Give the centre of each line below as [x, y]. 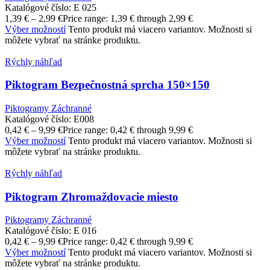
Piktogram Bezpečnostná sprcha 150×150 [107, 85]
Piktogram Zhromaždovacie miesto [92, 196]
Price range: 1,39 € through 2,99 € [128, 18]
